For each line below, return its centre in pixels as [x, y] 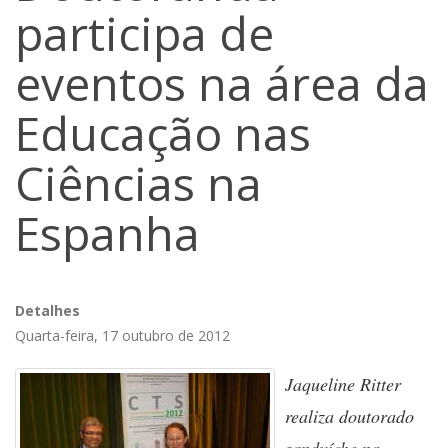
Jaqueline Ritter [343, 384]
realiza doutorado [349, 416]
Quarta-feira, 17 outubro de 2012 [122, 335]
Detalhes [47, 310]
